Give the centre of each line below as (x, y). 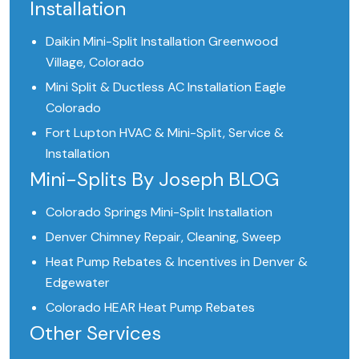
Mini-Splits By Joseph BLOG (154, 179)
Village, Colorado (95, 63)
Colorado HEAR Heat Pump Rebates (150, 308)
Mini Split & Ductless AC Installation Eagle (166, 87)
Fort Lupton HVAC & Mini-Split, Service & (165, 133)
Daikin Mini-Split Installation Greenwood (162, 42)
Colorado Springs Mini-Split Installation (159, 212)
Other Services (95, 333)
